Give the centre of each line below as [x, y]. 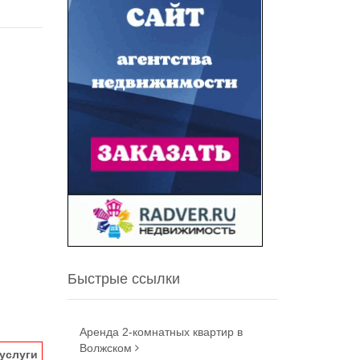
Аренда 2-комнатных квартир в [161, 332]
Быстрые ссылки [123, 279]
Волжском [107, 348]
